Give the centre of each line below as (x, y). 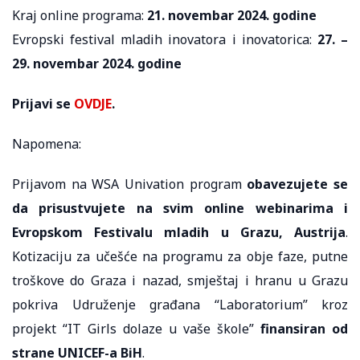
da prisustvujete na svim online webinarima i (180, 209)
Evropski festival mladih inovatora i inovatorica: (165, 40)
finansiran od (304, 329)
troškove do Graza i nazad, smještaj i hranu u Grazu (180, 281)
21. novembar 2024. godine (232, 16)
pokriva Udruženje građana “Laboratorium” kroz (180, 305)
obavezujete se (298, 184)
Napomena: (47, 144)
